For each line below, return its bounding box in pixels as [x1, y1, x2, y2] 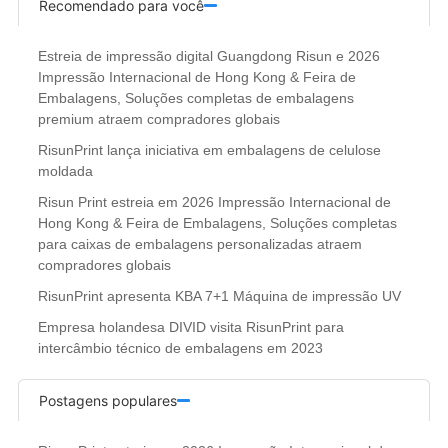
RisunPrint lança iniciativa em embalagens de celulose [37, 141, 381, 158]
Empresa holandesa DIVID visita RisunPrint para [37, 318, 344, 335]
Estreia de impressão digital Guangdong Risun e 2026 [37, 47, 380, 64]
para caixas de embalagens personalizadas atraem [37, 235, 362, 252]
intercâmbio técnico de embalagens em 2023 [37, 339, 323, 356]
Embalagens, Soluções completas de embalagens [37, 89, 354, 106]
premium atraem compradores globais [37, 110, 280, 127]
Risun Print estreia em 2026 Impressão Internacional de [37, 193, 391, 210]
